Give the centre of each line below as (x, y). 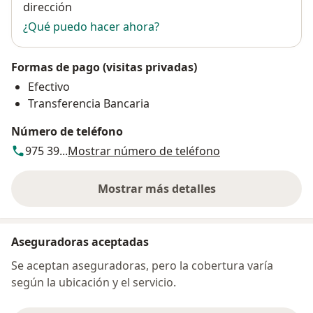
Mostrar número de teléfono (144, 151)
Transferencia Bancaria (89, 103)
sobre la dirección (204, 196)
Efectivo (49, 86)
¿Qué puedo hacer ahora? (91, 26)
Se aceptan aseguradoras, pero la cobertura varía (142, 265)
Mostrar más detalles (156, 188)
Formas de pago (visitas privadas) (104, 67)
